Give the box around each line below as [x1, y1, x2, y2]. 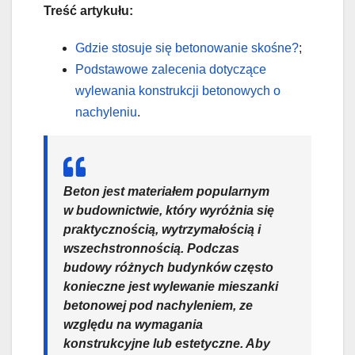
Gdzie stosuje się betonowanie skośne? [75, 41, 299, 55]
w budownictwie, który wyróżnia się [63, 204, 274, 218]
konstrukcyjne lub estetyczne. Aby [63, 337, 270, 351]
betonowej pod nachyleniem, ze [63, 299, 253, 313]
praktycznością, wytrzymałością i [63, 223, 261, 237]
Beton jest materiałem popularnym [63, 185, 269, 199]
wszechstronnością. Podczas [63, 242, 239, 256]
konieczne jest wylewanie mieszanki [63, 280, 278, 294]
